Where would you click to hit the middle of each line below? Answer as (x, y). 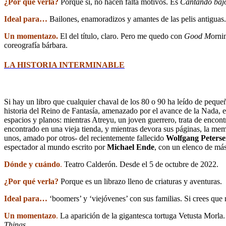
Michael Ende (131, 147)
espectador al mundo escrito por (55, 147)
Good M (197, 36)
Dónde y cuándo (32, 164)
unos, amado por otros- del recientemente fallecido (85, 138)
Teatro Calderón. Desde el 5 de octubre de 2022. (140, 164)
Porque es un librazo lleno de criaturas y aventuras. (140, 182)
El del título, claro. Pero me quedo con (122, 36)
